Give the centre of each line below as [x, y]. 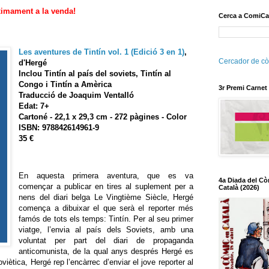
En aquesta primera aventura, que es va [106, 176]
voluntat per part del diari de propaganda [106, 240]
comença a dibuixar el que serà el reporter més [106, 208]
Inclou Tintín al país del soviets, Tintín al [95, 73]
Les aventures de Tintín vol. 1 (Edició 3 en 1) [102, 52]
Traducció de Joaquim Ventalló [77, 95]
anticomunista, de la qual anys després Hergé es [106, 251]
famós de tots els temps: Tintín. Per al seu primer [106, 219]
